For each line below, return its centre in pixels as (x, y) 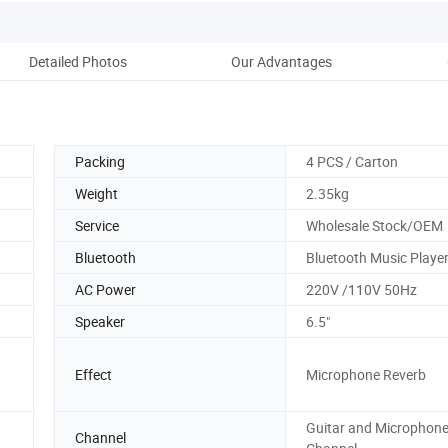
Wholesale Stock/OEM (374, 225)
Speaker (100, 321)
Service (97, 225)
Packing (100, 161)
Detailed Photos (78, 61)
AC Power (105, 289)
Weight (96, 193)
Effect (93, 374)
